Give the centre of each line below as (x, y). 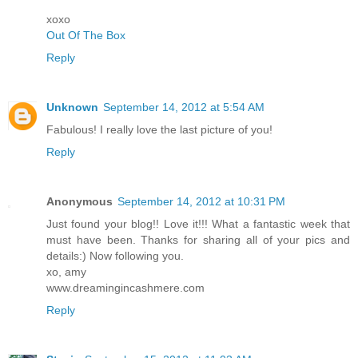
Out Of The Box (86, 36)
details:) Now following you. (115, 256)
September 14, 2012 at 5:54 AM (184, 107)
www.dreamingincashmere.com (125, 288)
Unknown (72, 107)
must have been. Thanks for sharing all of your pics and (198, 240)
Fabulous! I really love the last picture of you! (159, 130)
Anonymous (80, 202)
